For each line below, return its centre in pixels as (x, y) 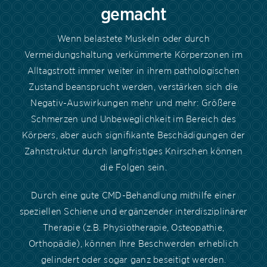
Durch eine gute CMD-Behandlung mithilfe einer (133, 195)
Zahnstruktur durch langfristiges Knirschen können (133, 151)
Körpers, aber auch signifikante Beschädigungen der (133, 135)
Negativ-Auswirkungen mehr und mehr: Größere (133, 103)
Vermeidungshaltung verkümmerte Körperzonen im (133, 55)
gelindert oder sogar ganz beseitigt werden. (133, 260)
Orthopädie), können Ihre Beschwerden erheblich (133, 243)
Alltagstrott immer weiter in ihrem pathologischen (133, 71)
